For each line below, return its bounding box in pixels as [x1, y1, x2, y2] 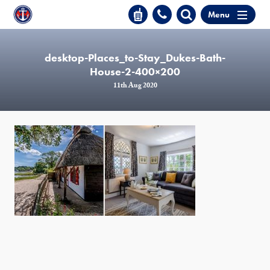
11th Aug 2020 [113, 80, 157, 93]
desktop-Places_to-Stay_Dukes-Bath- [45, 51, 225, 64]
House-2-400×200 [90, 64, 180, 78]
